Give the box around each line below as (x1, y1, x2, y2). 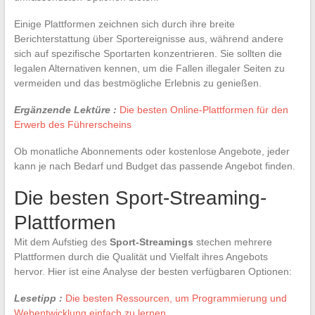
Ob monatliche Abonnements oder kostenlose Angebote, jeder (13, 146, 290, 157)
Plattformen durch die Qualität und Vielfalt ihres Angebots (13, 251, 268, 262)
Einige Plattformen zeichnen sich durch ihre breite (13, 18, 235, 30)
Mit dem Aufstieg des (13, 236, 110, 247)
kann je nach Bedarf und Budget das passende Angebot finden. (13, 160, 295, 172)
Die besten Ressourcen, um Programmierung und (65, 292, 287, 304)
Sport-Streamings (109, 236, 193, 247)
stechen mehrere (193, 236, 272, 247)
